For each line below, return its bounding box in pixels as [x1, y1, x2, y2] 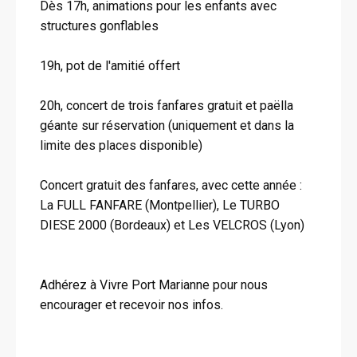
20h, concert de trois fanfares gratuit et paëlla [40, 98, 293, 113]
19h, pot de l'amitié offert [40, 58, 180, 73]
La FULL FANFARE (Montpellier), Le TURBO [40, 198, 280, 213]
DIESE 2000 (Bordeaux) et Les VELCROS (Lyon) [40, 218, 304, 233]
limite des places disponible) [40, 138, 202, 153]
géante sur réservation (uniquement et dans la [40, 118, 294, 133]
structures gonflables [40, 18, 159, 33]
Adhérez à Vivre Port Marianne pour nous [40, 277, 268, 292]
